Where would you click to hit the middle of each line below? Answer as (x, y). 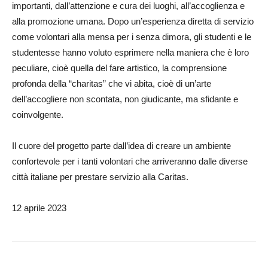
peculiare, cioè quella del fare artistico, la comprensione (119, 68)
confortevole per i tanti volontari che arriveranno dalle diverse (130, 161)
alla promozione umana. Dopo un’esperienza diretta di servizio (133, 21)
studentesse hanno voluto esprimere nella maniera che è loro (130, 52)
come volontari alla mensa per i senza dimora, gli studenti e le (132, 37)
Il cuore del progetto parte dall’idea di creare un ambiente (121, 146)
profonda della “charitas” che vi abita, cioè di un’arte (112, 83)
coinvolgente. (38, 115)
